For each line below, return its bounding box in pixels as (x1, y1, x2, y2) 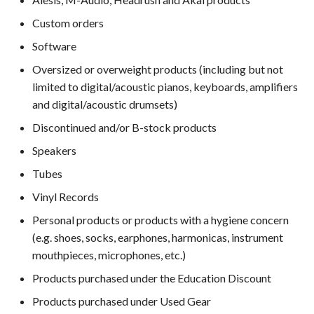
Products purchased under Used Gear (32, 294, 211, 308)
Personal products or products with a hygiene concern (32, 213, 289, 226)
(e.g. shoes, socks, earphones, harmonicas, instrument (32, 231, 283, 244)
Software (32, 39, 76, 53)
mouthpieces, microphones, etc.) (32, 248, 186, 261)
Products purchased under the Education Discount (32, 271, 271, 285)
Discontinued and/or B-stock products (32, 121, 217, 134)
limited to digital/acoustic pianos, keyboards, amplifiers (32, 80, 298, 93)
